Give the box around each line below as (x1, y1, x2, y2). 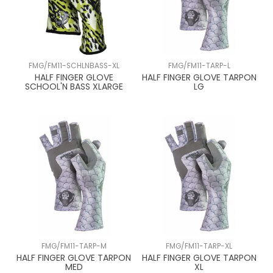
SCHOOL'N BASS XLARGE (24, 80, 123, 93)
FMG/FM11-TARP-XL (166, 241, 233, 252)
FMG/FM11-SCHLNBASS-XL (28, 61, 119, 71)
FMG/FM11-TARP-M (41, 241, 107, 252)
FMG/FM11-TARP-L (168, 61, 230, 71)
